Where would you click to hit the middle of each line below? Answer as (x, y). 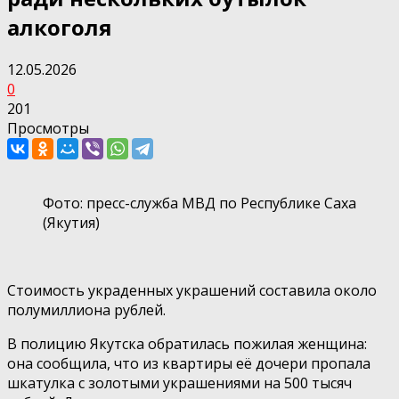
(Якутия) (71, 222)
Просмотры (48, 128)
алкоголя (60, 27)
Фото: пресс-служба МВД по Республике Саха (199, 203)
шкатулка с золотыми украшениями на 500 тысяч (179, 383)
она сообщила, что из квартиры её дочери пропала (189, 363)
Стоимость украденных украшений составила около (192, 290)
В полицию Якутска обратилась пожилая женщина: (187, 343)
